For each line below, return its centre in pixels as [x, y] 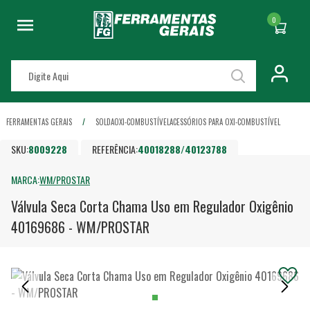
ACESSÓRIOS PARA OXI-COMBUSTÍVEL [225, 122]
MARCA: [25, 180]
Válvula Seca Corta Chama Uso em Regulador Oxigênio [152, 207]
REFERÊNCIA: [115, 149]
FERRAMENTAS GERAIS [39, 122]
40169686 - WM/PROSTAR [80, 227]
